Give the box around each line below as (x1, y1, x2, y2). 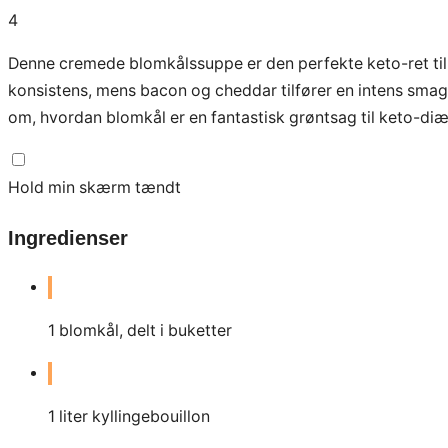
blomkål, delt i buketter (59, 321, 232, 341)
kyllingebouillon (92, 407, 210, 427)
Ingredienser (8, 226, 128, 249)
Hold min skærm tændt (8, 177, 181, 197)
